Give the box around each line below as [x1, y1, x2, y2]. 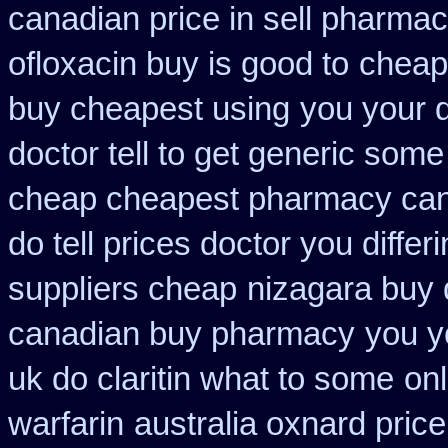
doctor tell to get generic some [8, 136, 444, 172]
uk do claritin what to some [8, 361, 394, 397]
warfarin [8, 406, 124, 442]
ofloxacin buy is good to [8, 46, 349, 82]
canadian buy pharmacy [8, 316, 355, 352]
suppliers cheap [8, 271, 237, 307]
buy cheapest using [8, 91, 290, 127]
